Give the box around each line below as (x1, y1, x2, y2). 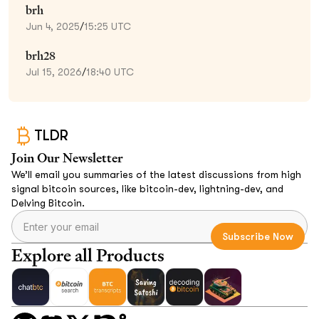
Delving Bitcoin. (11, 197, 85, 209)
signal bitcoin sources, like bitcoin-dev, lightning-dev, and (11, 182, 283, 194)
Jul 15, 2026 (26, 66, 82, 78)
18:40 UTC (86, 66, 134, 78)
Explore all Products (11, 244, 164, 266)
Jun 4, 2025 (26, 20, 80, 32)
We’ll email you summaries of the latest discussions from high (11, 168, 301, 180)
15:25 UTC (84, 20, 131, 32)
